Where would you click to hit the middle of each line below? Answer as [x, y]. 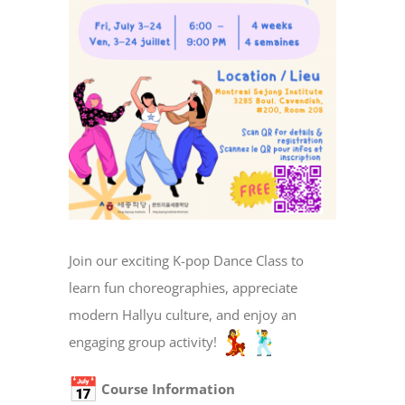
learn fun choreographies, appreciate [184, 288]
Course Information [167, 389]
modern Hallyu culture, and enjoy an [183, 315]
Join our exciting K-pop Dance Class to [187, 261]
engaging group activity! [145, 342]
